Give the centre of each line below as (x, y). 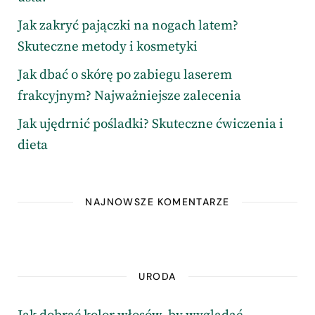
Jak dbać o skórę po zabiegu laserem (125, 75)
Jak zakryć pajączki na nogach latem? (128, 25)
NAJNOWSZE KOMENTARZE (157, 201)
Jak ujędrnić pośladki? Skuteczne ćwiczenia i (150, 124)
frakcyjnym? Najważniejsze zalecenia (129, 96)
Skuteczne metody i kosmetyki (108, 46)
